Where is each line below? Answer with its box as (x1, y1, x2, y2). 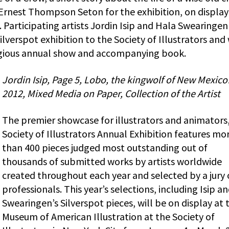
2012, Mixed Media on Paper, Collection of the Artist (2, 87, 220, 100)
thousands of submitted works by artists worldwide (2, 155, 222, 168)
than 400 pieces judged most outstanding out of (2, 141, 208, 154)
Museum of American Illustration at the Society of (2, 210, 215, 223)
